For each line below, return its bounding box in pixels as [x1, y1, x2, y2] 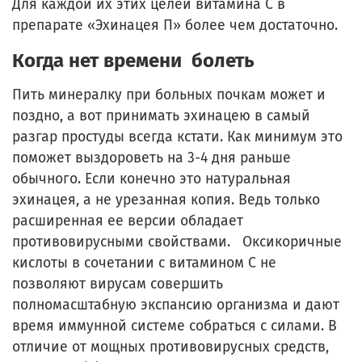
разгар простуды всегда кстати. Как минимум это [12, 128, 343, 145]
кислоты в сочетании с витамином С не [12, 254, 276, 271]
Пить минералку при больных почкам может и [12, 86, 326, 103]
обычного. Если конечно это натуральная [12, 170, 291, 187]
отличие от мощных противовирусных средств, [12, 338, 329, 356]
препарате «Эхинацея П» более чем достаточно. [12, 16, 346, 34]
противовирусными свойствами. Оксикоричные [12, 233, 342, 250]
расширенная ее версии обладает [12, 212, 243, 229]
